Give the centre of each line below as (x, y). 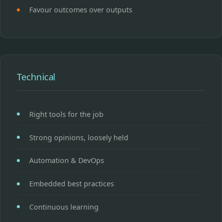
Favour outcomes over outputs (81, 10)
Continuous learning (64, 207)
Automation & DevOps (67, 161)
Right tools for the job (66, 114)
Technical (36, 77)
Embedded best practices (72, 184)
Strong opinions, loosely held (79, 137)
